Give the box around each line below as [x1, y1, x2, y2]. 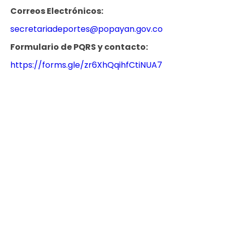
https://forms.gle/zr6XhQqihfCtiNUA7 [10, 59, 162, 71]
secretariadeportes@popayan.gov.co [10, 23, 163, 35]
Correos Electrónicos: [10, 5, 105, 17]
